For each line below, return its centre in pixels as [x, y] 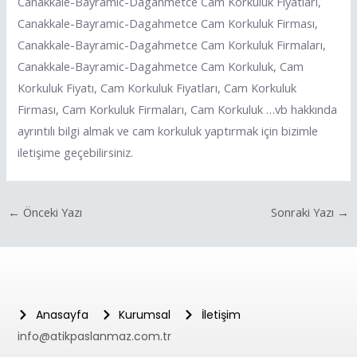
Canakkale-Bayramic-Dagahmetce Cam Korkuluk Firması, [168, 24]
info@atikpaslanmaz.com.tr [95, 336]
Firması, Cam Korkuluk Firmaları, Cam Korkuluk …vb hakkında [178, 110]
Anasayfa [62, 314]
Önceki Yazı [51, 212]
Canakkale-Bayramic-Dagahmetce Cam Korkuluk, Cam [161, 67]
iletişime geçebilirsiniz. [76, 153]
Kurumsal [145, 314]
